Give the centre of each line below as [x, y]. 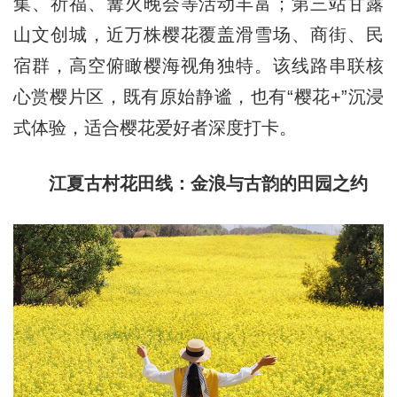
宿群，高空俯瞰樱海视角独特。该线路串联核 [198, 66]
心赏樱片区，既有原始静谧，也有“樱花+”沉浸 [198, 97]
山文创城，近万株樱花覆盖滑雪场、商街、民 [198, 35]
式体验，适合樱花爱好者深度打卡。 [155, 128]
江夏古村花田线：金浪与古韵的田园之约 [208, 184]
